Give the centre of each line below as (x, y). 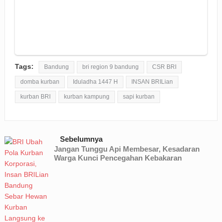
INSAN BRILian (152, 82)
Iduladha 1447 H (95, 82)
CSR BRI (164, 67)
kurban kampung (86, 96)
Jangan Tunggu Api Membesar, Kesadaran (127, 149)
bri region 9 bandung (110, 67)
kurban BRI (35, 96)
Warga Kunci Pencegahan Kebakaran (118, 158)
